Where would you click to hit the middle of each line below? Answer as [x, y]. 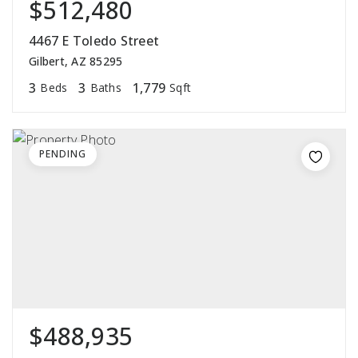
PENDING [63, 154]
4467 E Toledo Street [94, 41]
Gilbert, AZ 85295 [76, 62]
